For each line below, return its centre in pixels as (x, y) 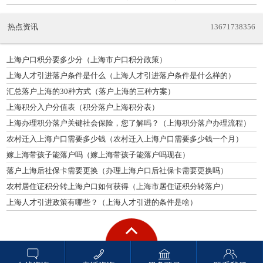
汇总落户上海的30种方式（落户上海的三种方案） (91, 92)
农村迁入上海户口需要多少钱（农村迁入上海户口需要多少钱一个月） (125, 139)
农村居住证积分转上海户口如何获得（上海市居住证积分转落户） (117, 187)
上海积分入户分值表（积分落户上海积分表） (83, 107)
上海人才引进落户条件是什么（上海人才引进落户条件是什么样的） (121, 76)
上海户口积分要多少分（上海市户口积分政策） (87, 60)
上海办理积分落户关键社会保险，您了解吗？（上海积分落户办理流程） (129, 123)
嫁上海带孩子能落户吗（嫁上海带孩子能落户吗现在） (98, 155)
